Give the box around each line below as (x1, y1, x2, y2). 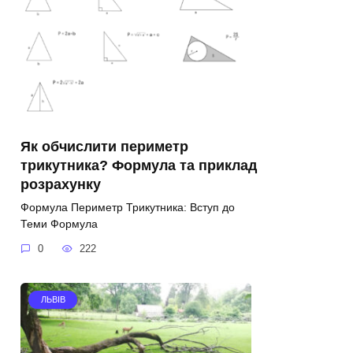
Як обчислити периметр (20, 138, 188, 154)
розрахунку (20, 176, 101, 192)
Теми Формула (20, 217, 98, 230)
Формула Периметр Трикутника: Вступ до (20, 200, 235, 214)
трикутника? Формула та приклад (20, 157, 257, 173)
